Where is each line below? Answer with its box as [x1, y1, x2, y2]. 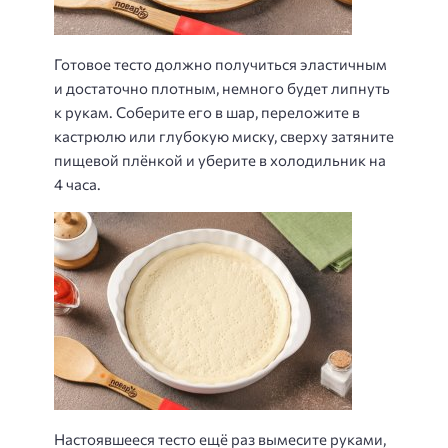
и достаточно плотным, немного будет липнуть [54, 78, 390, 97]
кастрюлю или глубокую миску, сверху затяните [54, 126, 394, 145]
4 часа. [54, 174, 101, 193]
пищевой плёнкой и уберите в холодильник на [54, 150, 386, 169]
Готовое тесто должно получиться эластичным [54, 54, 387, 73]
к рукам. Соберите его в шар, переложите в [54, 102, 360, 121]
